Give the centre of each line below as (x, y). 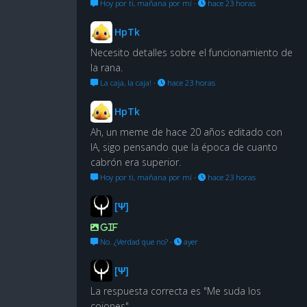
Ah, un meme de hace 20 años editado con (186, 132)
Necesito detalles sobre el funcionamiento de (192, 52)
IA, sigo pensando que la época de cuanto (184, 147)
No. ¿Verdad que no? (133, 241)
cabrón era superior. (136, 162)
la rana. (107, 67)
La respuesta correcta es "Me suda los (176, 291)
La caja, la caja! (125, 82)
